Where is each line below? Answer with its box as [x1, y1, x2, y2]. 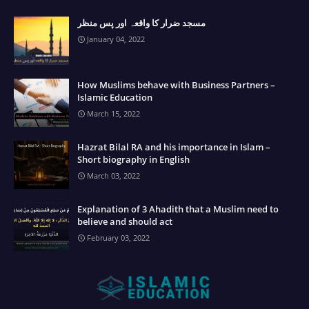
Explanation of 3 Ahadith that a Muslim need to [77, 202, 279, 215]
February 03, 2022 [87, 232, 150, 243]
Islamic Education [77, 90, 152, 103]
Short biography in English [77, 152, 190, 166]
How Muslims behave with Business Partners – [77, 78, 275, 91]
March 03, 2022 [87, 170, 140, 181]
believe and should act [77, 215, 172, 228]
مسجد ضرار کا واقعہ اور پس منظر [77, 16, 206, 29]
